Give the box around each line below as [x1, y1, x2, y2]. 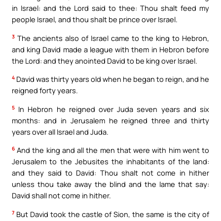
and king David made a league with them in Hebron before [12, 44, 209, 54]
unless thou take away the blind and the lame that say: [12, 179, 209, 189]
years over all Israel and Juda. [12, 126, 109, 137]
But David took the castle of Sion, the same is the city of [14, 209, 209, 219]
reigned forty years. [12, 85, 78, 96]
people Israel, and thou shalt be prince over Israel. [12, 14, 178, 25]
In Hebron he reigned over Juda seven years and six [15, 104, 209, 114]
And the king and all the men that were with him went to [15, 145, 209, 155]
